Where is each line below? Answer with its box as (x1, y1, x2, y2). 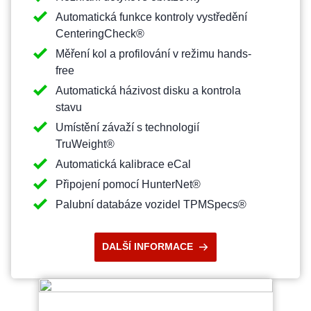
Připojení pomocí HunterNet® (56, 178, 201, 190)
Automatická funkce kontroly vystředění (56, 10, 247, 23)
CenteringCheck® (56, 27, 144, 40)
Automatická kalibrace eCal (56, 158, 191, 170)
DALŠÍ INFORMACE (102, 241, 194, 252)
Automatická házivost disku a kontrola (56, 84, 241, 96)
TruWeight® (56, 137, 115, 150)
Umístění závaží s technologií (56, 121, 199, 133)
